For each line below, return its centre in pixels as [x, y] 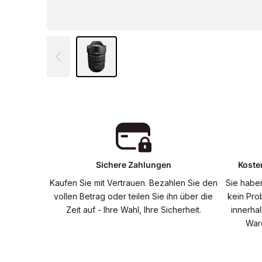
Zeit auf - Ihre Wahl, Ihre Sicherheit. [133, 209]
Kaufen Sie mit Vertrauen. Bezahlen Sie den [133, 182]
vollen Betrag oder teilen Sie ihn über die [133, 196]
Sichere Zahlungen [133, 164]
